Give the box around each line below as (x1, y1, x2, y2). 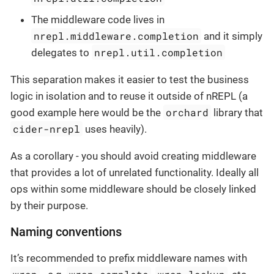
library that (211, 106, 264, 119)
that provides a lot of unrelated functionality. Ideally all (10, 166, 259, 179)
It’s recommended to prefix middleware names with (10, 252, 247, 265)
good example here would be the (10, 106, 163, 119)
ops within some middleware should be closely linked (10, 183, 256, 196)
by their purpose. (10, 199, 88, 212)
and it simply (201, 30, 263, 43)
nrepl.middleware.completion (34, 29, 199, 43)
